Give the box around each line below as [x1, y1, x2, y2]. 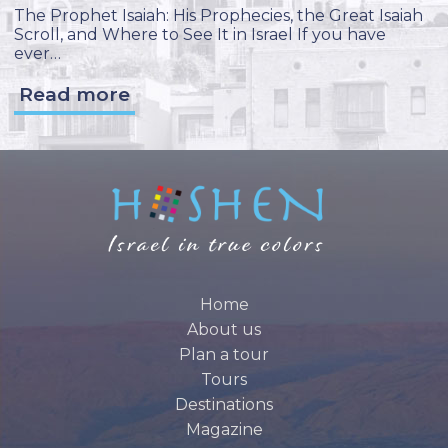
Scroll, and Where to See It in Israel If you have [14, 25, 386, 44]
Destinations [175, 395, 273, 414]
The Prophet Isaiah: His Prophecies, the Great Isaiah [14, 6, 423, 25]
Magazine [185, 420, 263, 439]
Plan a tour [179, 345, 269, 364]
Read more [19, 83, 130, 106]
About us [187, 320, 261, 339]
